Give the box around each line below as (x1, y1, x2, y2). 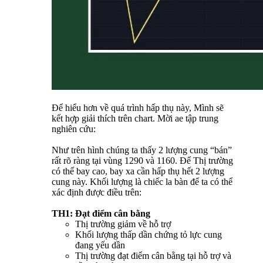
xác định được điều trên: (52, 187, 141, 198)
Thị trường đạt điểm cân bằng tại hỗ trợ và (75, 251, 231, 261)
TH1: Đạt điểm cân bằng (52, 208, 150, 219)
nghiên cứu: (52, 124, 96, 134)
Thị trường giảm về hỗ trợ (75, 219, 171, 230)
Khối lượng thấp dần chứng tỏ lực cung (75, 230, 222, 240)
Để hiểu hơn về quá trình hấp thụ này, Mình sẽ (52, 103, 224, 113)
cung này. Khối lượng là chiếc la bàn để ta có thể (52, 177, 232, 187)
